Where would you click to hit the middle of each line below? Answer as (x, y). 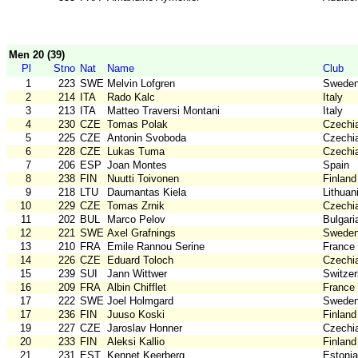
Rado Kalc (131, 97)
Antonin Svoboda (147, 138)
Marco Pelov (136, 220)
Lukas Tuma (136, 152)
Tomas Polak (137, 125)
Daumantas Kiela (147, 193)
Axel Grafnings (141, 233)
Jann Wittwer (137, 274)
